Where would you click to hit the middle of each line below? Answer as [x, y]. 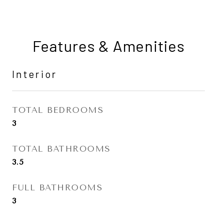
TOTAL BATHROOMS [62, 149]
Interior [35, 74]
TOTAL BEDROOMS [58, 110]
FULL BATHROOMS [57, 187]
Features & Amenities [108, 46]
